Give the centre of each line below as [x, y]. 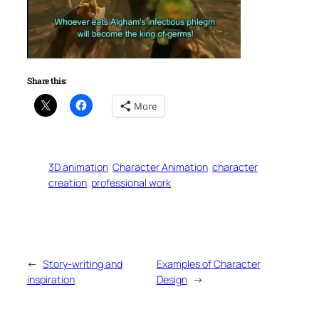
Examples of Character [208, 264]
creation [68, 182]
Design [172, 280]
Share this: [47, 80]
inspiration [51, 280]
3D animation [78, 167]
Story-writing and [83, 264]
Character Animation [160, 167]
